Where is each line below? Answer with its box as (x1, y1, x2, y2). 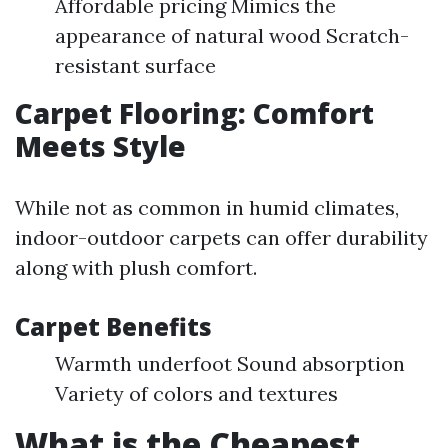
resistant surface (55, 53, 216, 78)
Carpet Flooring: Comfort (15, 94, 374, 132)
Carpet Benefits (15, 310, 212, 343)
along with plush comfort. (15, 255, 257, 280)
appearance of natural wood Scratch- (55, 23, 409, 48)
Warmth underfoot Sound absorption (55, 351, 405, 376)
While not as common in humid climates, (15, 195, 399, 220)
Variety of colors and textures (55, 381, 338, 406)
